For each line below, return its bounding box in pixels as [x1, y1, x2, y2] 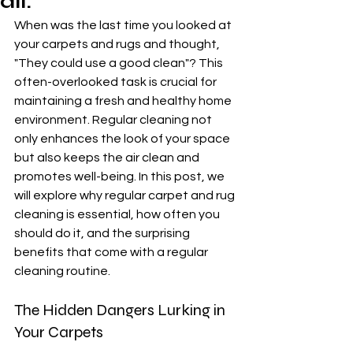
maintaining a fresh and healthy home [14, 95, 234, 107]
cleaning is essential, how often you [14, 208, 222, 221]
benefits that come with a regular [14, 246, 210, 258]
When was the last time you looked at [14, 19, 234, 32]
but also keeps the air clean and [14, 151, 202, 164]
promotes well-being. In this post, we [14, 170, 227, 183]
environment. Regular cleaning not [14, 113, 214, 126]
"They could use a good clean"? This [14, 57, 225, 69]
